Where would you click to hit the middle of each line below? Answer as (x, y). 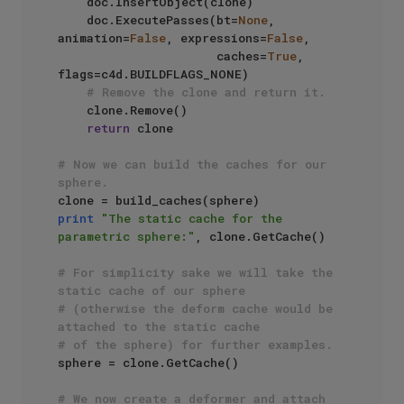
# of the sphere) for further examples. (195, 344)
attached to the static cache (159, 326)
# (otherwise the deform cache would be (195, 308)
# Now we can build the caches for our (192, 164)
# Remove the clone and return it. (206, 92)
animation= (94, 38)
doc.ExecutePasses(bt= (162, 20)
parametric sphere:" (126, 236)
